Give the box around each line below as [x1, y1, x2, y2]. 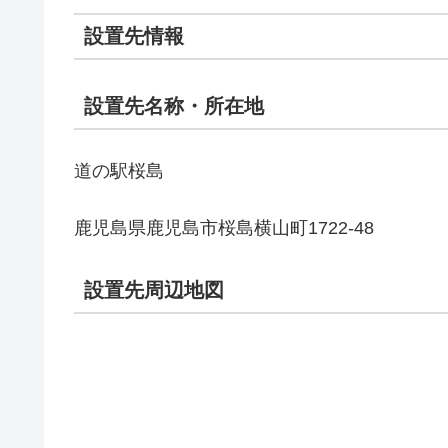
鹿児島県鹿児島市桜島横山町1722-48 [74, 218, 374, 239]
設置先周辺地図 [84, 279, 224, 302]
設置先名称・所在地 [84, 94, 264, 117]
